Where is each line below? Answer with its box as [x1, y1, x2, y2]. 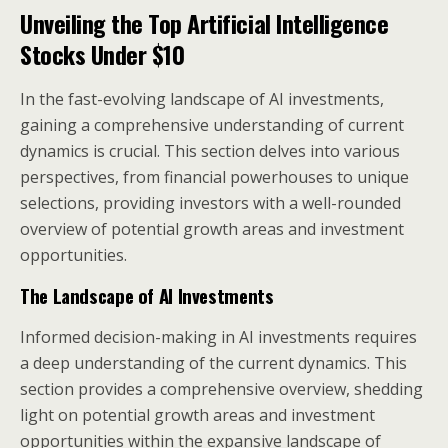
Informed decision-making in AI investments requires [20, 326, 417, 348]
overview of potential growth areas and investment [20, 218, 404, 240]
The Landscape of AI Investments [20, 282, 274, 309]
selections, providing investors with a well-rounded [20, 192, 401, 214]
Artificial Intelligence [187, 5, 389, 41]
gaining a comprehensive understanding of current [20, 114, 404, 136]
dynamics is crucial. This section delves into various [20, 140, 400, 162]
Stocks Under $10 [20, 36, 185, 72]
